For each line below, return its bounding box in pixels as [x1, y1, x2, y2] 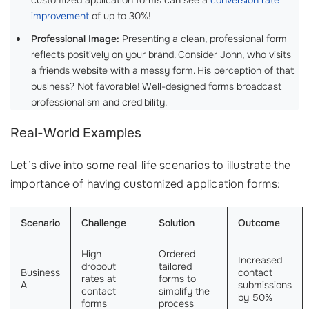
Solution [159, 217, 195, 229]
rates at [81, 272, 116, 285]
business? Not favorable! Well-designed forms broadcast [31, 80, 281, 92]
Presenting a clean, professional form [119, 32, 287, 45]
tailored [159, 260, 192, 272]
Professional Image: [31, 32, 119, 45]
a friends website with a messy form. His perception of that [31, 64, 294, 77]
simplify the [159, 285, 210, 297]
